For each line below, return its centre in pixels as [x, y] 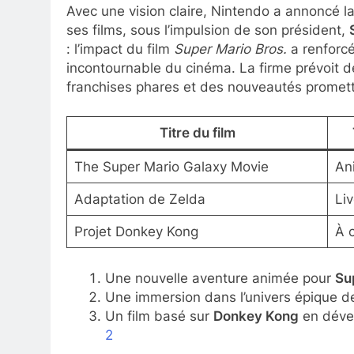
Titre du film [197, 133]
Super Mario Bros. [230, 49]
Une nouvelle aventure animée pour [220, 278]
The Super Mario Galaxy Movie [171, 167]
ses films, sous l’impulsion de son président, [208, 30]
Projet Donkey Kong [136, 232]
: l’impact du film [120, 49]
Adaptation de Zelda [139, 199]
